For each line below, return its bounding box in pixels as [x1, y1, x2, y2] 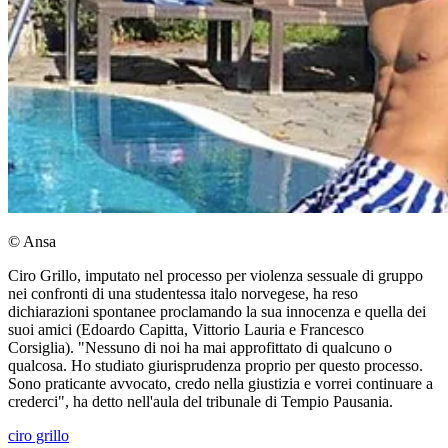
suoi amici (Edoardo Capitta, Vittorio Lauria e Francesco [8, 321, 364, 339]
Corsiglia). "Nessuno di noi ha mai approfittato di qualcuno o [8, 339, 392, 357]
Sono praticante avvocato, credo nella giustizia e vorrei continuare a [8, 375, 433, 393]
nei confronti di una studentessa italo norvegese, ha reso [8, 285, 358, 303]
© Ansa [8, 233, 56, 251]
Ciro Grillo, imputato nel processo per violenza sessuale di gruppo [8, 267, 423, 285]
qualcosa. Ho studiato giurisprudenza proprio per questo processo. [8, 357, 423, 375]
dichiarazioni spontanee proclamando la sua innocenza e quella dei [8, 303, 426, 321]
